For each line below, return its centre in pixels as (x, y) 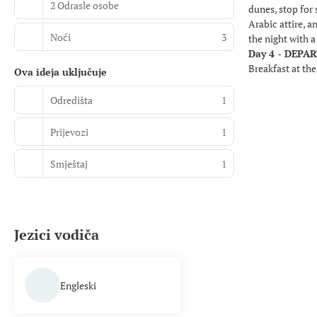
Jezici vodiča (57, 235)
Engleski (78, 285)
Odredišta (71, 100)
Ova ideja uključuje (60, 72)
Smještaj (69, 163)
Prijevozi (69, 132)
